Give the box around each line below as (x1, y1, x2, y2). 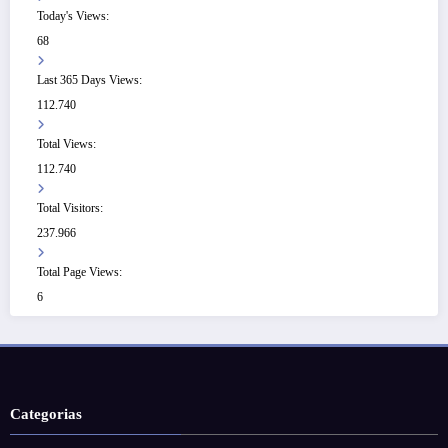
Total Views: (37, 136, 99, 151)
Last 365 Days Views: (37, 72, 145, 87)
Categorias (10, 405, 82, 422)
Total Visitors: (37, 200, 106, 215)
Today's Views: (37, 8, 112, 23)
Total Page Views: (37, 264, 125, 279)
